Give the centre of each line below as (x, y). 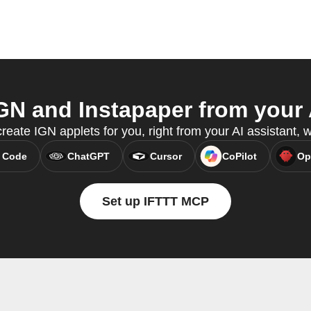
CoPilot (239, 157)
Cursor (166, 157)
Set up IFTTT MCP (155, 202)
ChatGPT (88, 157)
